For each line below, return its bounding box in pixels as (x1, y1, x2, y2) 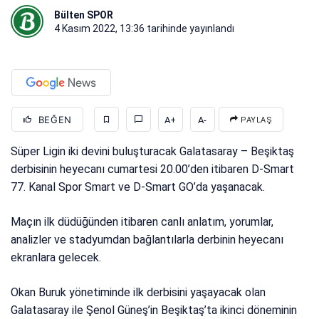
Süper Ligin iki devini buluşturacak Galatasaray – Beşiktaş (11, 144, 295, 158)
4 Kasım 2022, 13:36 (54, 22, 145, 34)
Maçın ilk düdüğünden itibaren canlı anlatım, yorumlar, (11, 214, 274, 229)
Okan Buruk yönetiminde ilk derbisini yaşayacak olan (11, 285, 266, 299)
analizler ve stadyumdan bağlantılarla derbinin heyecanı (11, 232, 284, 246)
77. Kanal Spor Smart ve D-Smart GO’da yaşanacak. (11, 179, 266, 194)
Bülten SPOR (54, 9, 113, 21)
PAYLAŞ (238, 115, 273, 125)
